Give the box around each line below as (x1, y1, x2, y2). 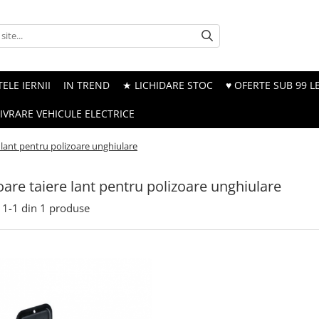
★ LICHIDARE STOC (122, 78, 213, 92)
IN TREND (63, 78, 110, 92)
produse (49, 201, 90, 215)
